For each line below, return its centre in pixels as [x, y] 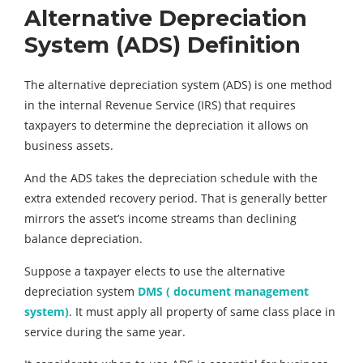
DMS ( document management [223, 292]
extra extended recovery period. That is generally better [176, 199]
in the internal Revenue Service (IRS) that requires [160, 105]
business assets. [69, 146]
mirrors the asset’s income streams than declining [160, 219]
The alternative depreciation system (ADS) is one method [178, 85]
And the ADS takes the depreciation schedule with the [171, 178]
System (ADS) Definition [162, 45]
